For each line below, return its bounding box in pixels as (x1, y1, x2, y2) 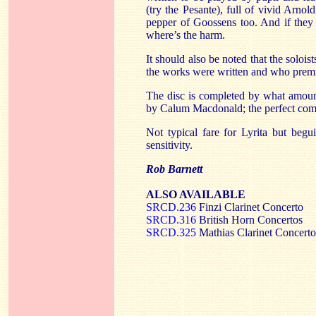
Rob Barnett (146, 162, 202, 175)
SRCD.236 (146, 200, 196, 213)
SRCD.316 (146, 213, 196, 226)
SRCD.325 (146, 226, 196, 238)
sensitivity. (146, 138, 193, 151)
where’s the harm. (146, 28, 225, 41)
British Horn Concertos (196, 213, 303, 226)
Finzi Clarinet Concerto (196, 200, 303, 213)
